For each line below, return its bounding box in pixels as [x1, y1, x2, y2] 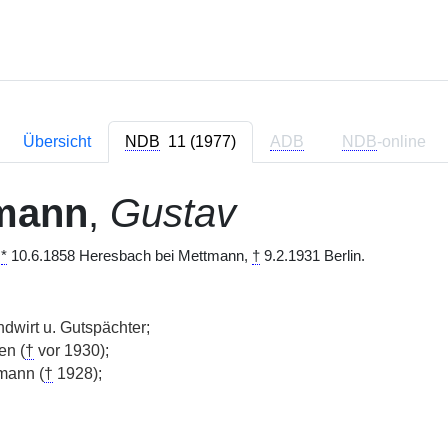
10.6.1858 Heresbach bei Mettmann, [6, 248, 252, 264]
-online [376, 133, 426, 150]
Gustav [109, 191, 236, 235]
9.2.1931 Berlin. [259, 248, 365, 264]
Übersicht [22, 133, 91, 150]
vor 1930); [33, 342, 109, 359]
